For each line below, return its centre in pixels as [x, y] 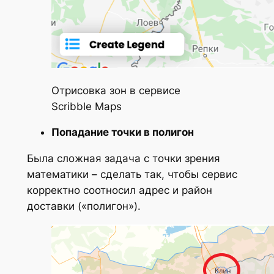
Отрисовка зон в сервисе [116, 90]
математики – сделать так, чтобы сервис [132, 175]
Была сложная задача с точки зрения [123, 159]
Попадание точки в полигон [122, 132]
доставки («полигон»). [83, 206]
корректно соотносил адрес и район [119, 191]
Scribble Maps [86, 106]
